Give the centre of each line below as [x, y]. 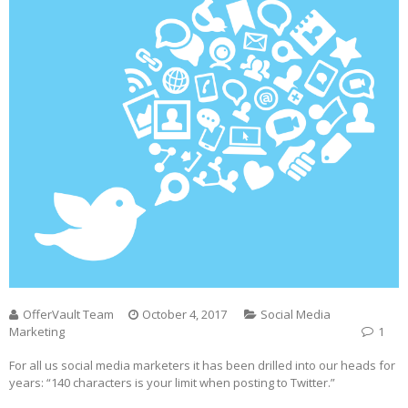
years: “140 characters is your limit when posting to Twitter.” [172, 383]
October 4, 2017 [184, 315]
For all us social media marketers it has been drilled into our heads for [202, 366]
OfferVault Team [68, 315]
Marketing [37, 332]
